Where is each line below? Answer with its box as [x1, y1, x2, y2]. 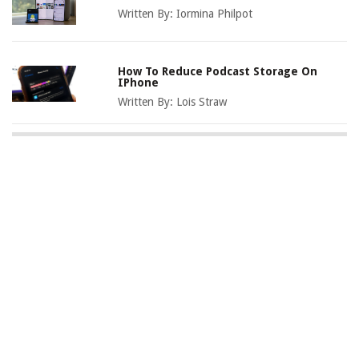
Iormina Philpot [176, 7, 253, 21]
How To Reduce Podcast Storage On [118, 65, 318, 79]
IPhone [118, 76, 159, 90]
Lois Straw [176, 95, 228, 109]
